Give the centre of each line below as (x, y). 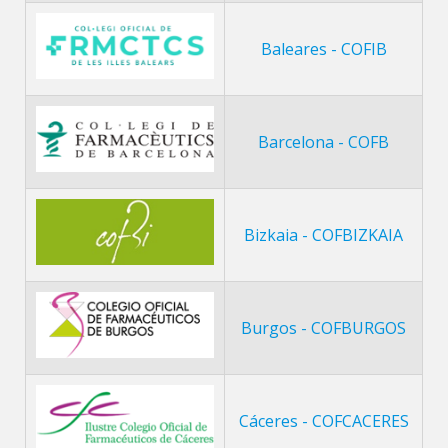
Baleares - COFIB (323, 48)
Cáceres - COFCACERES (323, 420)
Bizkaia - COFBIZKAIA (323, 234)
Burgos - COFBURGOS (323, 327)
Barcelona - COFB (323, 141)
